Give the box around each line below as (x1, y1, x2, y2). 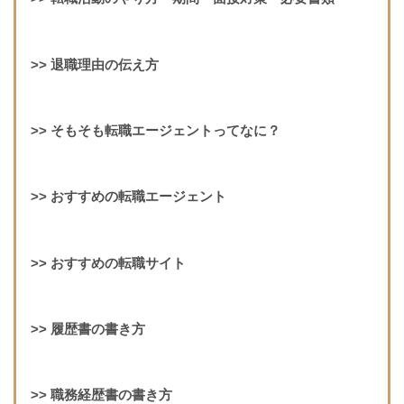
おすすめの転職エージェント (50, 189, 226, 205)
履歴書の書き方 (46, 321, 145, 336)
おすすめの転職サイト (50, 255, 186, 271)
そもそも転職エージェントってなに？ (50, 124, 280, 139)
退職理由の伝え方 (50, 57, 159, 72)
